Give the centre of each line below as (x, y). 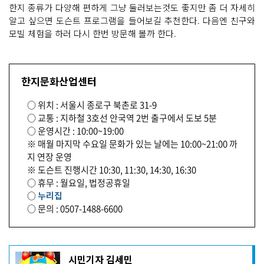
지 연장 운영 (49, 157)
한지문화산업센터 (59, 81)
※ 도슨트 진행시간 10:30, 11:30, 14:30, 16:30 (112, 170)
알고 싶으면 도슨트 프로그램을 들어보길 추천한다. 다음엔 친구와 (132, 21)
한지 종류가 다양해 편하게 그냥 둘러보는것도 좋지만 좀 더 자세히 (132, 8)
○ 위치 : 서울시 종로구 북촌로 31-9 (92, 105)
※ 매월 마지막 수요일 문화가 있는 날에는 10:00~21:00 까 (132, 144)
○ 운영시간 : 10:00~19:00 (75, 131)
